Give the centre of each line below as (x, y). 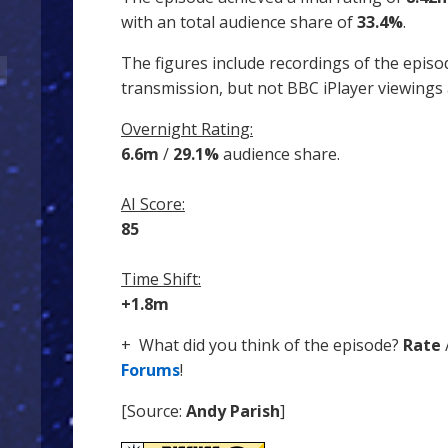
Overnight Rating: (187, 128)
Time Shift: (161, 278)
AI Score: (153, 203)
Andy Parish (233, 410)
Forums (150, 369)
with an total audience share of (239, 21)
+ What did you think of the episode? (262, 344)
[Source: (153, 410)
